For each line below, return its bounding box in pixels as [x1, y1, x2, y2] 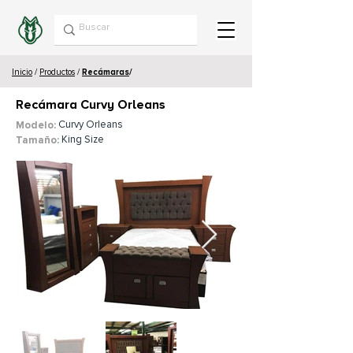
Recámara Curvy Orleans [16, 97, 165, 113]
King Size [61, 133, 104, 146]
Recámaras [82, 67, 129, 77]
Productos [39, 67, 75, 77]
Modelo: [16, 119, 56, 132]
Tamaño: [16, 134, 59, 147]
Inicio [12, 67, 32, 77]
